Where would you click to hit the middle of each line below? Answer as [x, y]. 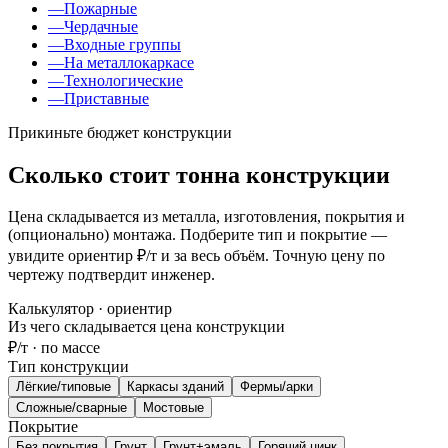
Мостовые [173, 408]
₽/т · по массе [54, 348]
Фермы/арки [276, 387]
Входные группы [122, 44]
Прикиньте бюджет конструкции [120, 132]
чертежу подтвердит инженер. [111, 275]
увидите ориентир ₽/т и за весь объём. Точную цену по [196, 256]
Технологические [123, 80]
